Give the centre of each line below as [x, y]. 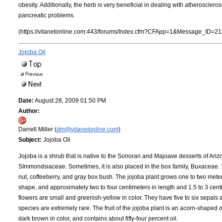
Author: [29, 111]
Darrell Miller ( [37, 129]
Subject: [30, 139]
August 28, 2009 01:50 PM [70, 100]
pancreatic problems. [47, 15]
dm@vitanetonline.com [87, 129]
